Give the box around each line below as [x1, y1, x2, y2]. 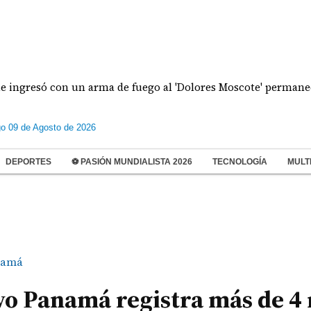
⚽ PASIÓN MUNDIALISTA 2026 [72, 157, 192, 167]
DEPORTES [6, 157, 51, 167]
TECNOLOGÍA [212, 157, 267, 167]
